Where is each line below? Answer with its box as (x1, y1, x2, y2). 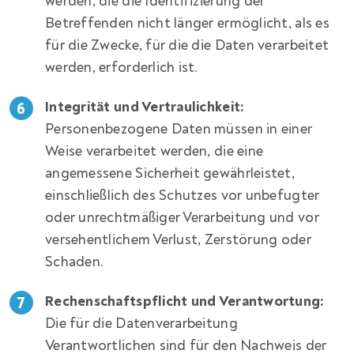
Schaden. (45, 253, 104, 272)
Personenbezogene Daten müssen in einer (45, 120, 313, 139)
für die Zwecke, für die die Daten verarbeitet (45, 36, 330, 55)
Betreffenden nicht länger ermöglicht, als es (45, 14, 330, 33)
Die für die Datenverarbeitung (45, 314, 238, 333)
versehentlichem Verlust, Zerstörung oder (45, 231, 311, 250)
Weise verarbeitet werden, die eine (45, 142, 264, 161)
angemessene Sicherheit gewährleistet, (45, 164, 295, 183)
